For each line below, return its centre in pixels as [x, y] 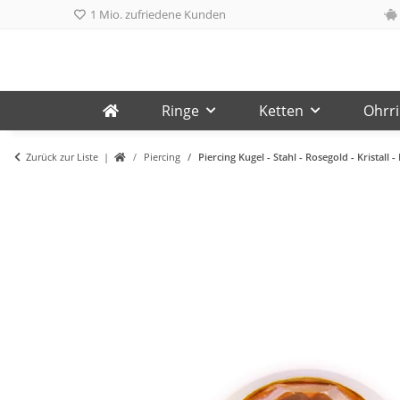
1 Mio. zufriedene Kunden [157, 14]
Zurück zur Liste [62, 156]
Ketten [281, 111]
